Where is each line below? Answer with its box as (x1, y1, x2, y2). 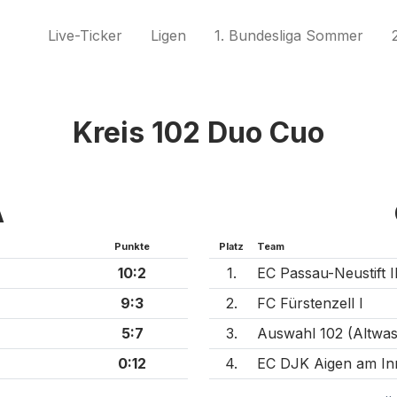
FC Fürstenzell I (257, 293, 363, 312)
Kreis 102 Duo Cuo (73, 114, 324, 150)
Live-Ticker (48, 27, 122, 45)
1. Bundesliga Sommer (214, 27, 363, 45)
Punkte (114, 239, 150, 253)
